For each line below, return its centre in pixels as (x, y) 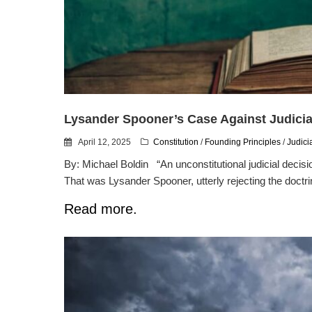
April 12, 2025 (105, 142)
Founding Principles (243, 142)
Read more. (101, 209)
